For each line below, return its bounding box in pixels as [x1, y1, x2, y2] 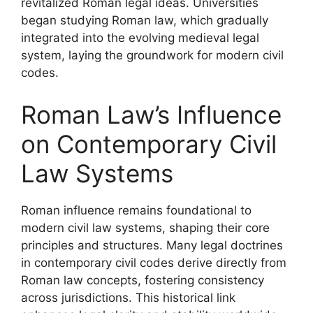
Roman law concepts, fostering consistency [21, 272, 264, 287]
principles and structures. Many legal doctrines [21, 238, 283, 252]
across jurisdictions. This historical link [21, 290, 235, 305]
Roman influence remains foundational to [21, 203, 252, 217]
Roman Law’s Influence [21, 99, 282, 129]
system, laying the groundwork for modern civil [21, 48, 284, 62]
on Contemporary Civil [21, 129, 277, 159]
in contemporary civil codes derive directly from [21, 255, 286, 270]
